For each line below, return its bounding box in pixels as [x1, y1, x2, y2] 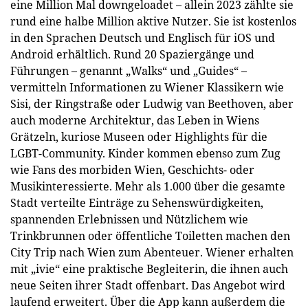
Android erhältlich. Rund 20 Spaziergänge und [10, 47, 254, 62]
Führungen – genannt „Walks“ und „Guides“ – [10, 63, 247, 78]
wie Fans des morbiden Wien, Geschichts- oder [10, 162, 254, 177]
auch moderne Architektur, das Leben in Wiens [10, 113, 259, 128]
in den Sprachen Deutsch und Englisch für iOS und [10, 30, 275, 45]
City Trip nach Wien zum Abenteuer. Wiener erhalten [10, 245, 294, 260]
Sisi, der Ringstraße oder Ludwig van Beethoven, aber [10, 96, 294, 111]
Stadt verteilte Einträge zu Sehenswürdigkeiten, [10, 195, 263, 210]
